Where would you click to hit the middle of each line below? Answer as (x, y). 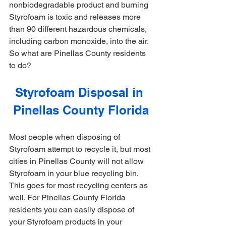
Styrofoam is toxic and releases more (76, 17)
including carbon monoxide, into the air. (80, 41)
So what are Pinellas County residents (78, 53)
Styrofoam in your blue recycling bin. (75, 174)
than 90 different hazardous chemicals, (79, 29)
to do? (20, 66)
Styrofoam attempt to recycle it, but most (81, 149)
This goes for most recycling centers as (79, 186)
